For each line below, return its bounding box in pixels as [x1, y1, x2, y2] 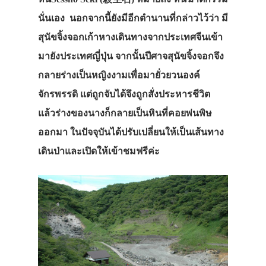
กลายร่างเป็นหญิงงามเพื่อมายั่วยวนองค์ [38, 69, 200, 80]
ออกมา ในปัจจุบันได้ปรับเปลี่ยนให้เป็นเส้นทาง [38, 126, 224, 137]
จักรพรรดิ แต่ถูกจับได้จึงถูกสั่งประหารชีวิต [38, 88, 210, 99]
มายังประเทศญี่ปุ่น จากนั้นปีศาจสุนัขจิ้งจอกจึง [38, 50, 224, 61]
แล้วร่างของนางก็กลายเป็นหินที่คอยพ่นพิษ [38, 107, 212, 118]
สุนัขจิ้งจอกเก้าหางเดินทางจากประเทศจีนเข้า [38, 31, 223, 42]
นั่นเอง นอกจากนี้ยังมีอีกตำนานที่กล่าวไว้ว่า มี [38, 12, 228, 23]
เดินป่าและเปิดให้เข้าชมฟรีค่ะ [38, 145, 160, 156]
